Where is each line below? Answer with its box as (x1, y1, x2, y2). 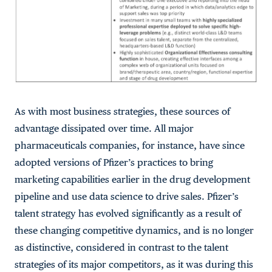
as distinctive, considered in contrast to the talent (15, 242, 228, 254)
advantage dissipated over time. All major (15, 123, 194, 135)
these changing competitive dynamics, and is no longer (15, 225, 254, 237)
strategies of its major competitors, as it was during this (15, 259, 253, 271)
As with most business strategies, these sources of (15, 106, 230, 118)
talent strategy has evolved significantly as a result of (15, 208, 241, 220)
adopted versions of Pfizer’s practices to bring (15, 157, 213, 169)
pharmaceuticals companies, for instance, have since (15, 140, 245, 152)
